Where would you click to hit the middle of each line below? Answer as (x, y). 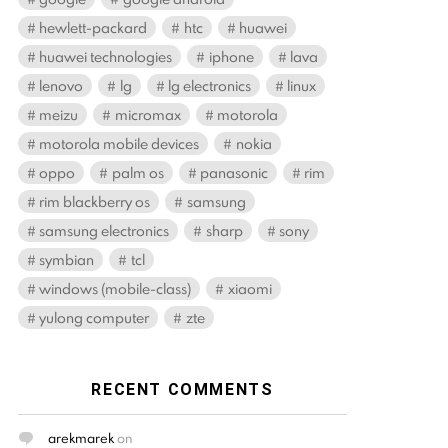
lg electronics (209, 85)
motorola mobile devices (119, 143)
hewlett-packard (93, 27)
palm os (137, 172)
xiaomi (249, 288)
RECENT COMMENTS (182, 389)
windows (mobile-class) (115, 288)
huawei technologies (106, 56)
